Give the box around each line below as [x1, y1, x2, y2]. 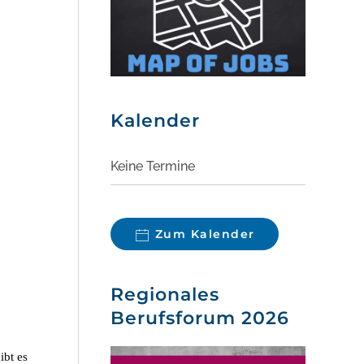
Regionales [110, 284, 219, 306]
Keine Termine [110, 158, 195, 175]
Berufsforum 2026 [110, 307, 289, 330]
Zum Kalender [154, 227, 255, 242]
